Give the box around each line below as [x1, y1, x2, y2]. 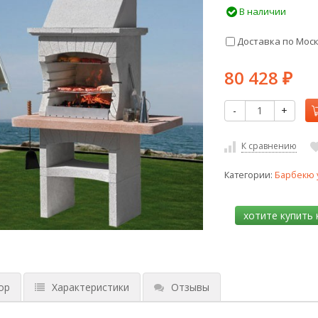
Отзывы [170, 280, 209, 295]
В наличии [236, 5, 286, 18]
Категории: [224, 168, 275, 181]
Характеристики [51, 280, 129, 295]
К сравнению [241, 140, 297, 152]
